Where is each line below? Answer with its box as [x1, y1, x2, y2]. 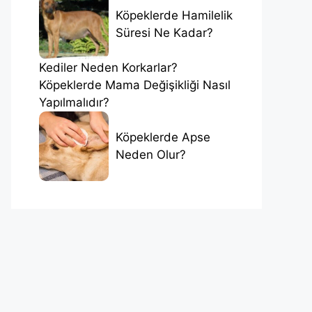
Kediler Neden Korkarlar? [39, 60, 178, 75]
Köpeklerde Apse [116, 130, 210, 144]
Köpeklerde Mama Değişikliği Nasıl [39, 77, 231, 92]
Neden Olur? [116, 147, 186, 162]
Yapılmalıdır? [39, 95, 109, 109]
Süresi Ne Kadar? [116, 25, 213, 40]
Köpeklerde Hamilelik [116, 8, 233, 22]
